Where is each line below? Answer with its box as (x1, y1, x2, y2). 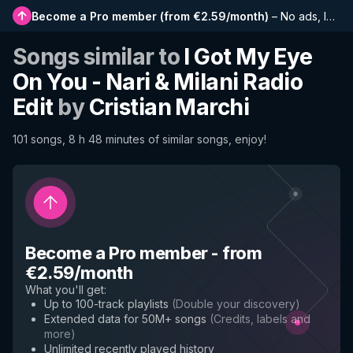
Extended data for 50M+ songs (44, 312, 206, 325)
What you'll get (25, 283, 104, 296)
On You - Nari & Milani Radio (13, 69, 303, 95)
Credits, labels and (214, 312, 310, 325)
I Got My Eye (184, 43, 313, 70)
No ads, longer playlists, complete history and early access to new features (281, 9, 326, 23)
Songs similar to (13, 43, 184, 70)
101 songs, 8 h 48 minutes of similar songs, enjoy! (13, 132, 266, 146)
